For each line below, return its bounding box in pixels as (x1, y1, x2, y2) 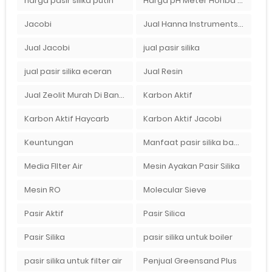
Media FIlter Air (24, 160, 83, 172)
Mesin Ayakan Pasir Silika (143, 160, 240, 172)
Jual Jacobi (24, 41, 70, 53)
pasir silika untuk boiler (143, 231, 233, 243)
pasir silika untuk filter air (24, 254, 122, 267)
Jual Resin (143, 65, 183, 77)
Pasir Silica (143, 207, 185, 219)
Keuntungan (24, 136, 73, 148)
